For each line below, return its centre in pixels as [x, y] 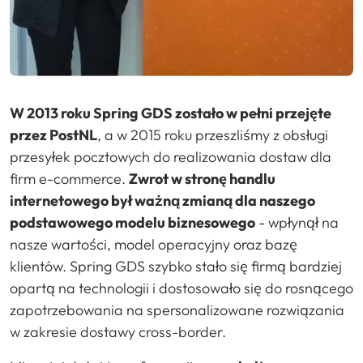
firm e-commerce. [69, 178]
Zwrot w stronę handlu [202, 178]
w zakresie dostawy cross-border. [118, 331]
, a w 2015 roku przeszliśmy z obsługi [213, 135]
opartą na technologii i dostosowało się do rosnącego [181, 288]
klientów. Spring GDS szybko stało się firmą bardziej [176, 266]
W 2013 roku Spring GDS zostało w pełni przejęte [171, 113]
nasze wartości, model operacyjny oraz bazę [154, 244]
